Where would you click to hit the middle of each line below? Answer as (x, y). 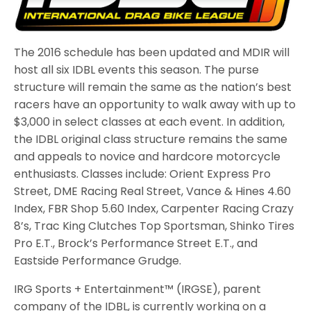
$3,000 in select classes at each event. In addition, (150, 121)
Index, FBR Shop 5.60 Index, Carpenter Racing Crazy (154, 208)
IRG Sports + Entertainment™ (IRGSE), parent (138, 289)
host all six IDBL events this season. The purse (137, 69)
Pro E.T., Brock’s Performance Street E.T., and (136, 243)
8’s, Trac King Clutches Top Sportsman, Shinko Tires (154, 226)
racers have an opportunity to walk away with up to (155, 104)
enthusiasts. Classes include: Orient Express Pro (143, 174)
